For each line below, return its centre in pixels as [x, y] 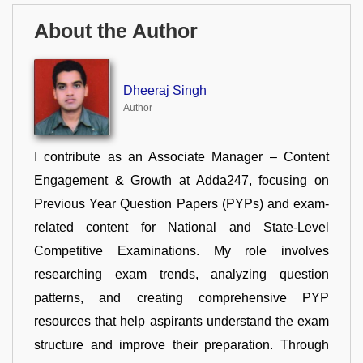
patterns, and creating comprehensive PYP [181, 297]
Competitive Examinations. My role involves [181, 250]
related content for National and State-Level [181, 227]
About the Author [116, 32]
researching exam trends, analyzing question [181, 274]
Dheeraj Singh [164, 91]
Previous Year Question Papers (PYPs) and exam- [181, 203]
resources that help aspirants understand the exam [181, 321]
